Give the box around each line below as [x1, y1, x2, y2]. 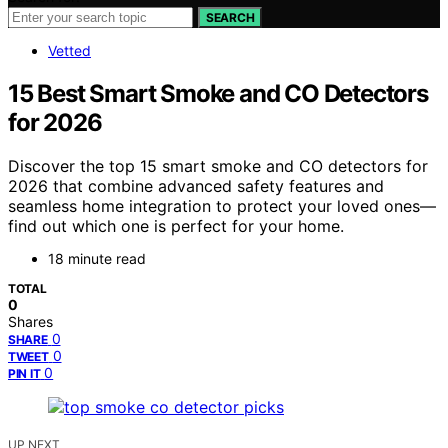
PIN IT [8, 366, 41, 382]
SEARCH [206, 9, 255, 25]
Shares [8, 313, 53, 331]
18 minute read [48, 250, 146, 268]
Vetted [48, 41, 91, 59]
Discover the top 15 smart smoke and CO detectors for [8, 156, 428, 177]
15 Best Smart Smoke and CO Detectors [8, 78, 428, 108]
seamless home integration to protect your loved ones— [8, 196, 436, 217]
